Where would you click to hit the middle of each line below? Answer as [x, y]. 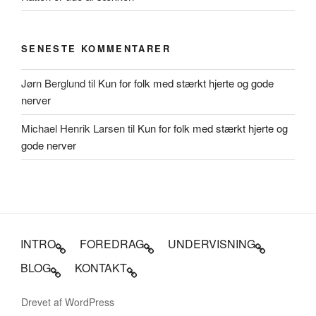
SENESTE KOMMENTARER [96, 49]
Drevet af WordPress [68, 302]
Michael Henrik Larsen [73, 128]
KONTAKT [101, 267]
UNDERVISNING [212, 243]
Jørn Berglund [53, 83]
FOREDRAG [112, 243]
